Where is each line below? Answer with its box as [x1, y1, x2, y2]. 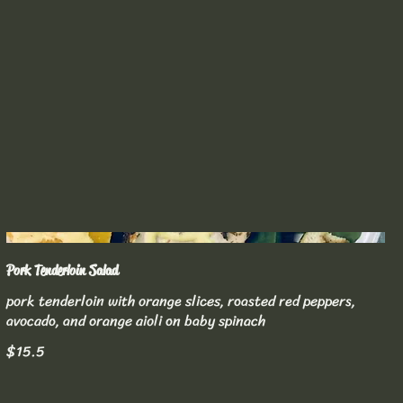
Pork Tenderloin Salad [5, 261, 118, 281]
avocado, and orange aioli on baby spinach [5, 308, 265, 335]
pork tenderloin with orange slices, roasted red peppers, [5, 288, 355, 315]
